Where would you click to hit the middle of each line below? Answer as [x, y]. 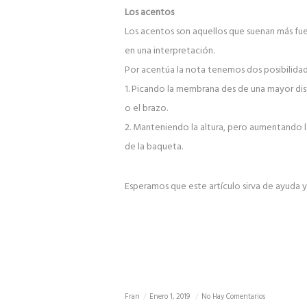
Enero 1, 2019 [170, 297]
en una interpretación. [169, 51]
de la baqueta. [153, 147]
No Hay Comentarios [233, 297]
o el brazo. [146, 109]
